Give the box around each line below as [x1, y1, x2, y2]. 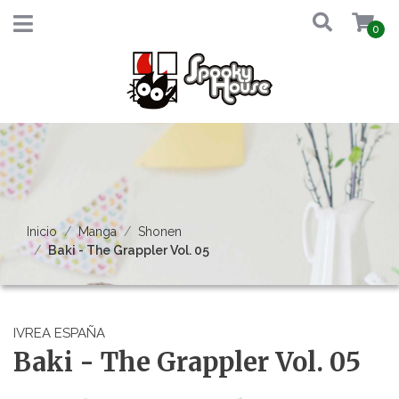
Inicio [27, 224, 57, 239]
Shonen [138, 224, 182, 239]
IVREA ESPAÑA [13, 325, 105, 341]
